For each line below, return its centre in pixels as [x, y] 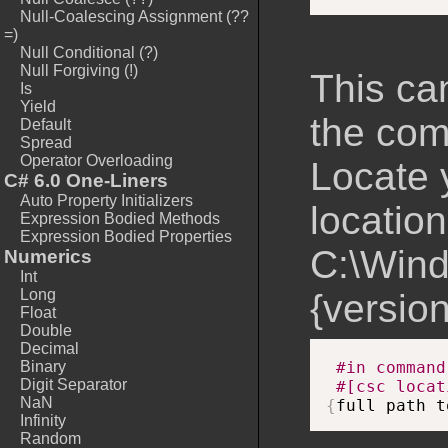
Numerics [48, 256]
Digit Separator [73, 384]
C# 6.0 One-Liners [86, 180]
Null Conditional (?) [89, 52]
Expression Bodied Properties [126, 236]
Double [46, 330]
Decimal [49, 348]
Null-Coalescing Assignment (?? [134, 16]
